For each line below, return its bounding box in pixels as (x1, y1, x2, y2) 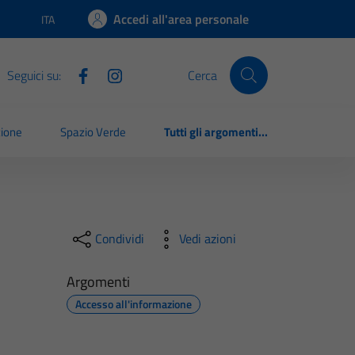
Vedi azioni (178, 229, 236, 249)
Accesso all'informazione (74, 295, 192, 312)
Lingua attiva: (40, 17, 103, 35)
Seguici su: (6, 65, 61, 85)
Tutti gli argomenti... (164, 123, 268, 142)
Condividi (94, 229, 144, 249)
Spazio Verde (60, 123, 127, 142)
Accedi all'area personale (113, 10, 249, 29)
